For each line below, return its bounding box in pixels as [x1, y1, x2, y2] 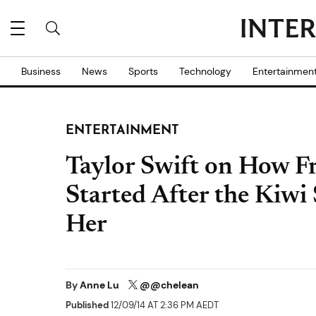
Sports [128, 65, 158, 78]
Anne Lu [80, 279, 121, 291]
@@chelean [140, 279, 199, 291]
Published [66, 299, 109, 312]
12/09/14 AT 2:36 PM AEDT [109, 299, 219, 312]
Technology [179, 65, 231, 78]
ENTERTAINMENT [66, 124, 179, 138]
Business [21, 65, 61, 78]
